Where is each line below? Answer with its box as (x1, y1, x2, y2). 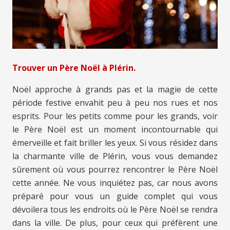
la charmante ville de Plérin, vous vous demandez (12, 150, 218, 162)
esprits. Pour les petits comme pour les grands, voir (12, 110, 218, 122)
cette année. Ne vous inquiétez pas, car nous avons (12, 177, 218, 189)
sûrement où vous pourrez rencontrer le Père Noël (12, 164, 218, 176)
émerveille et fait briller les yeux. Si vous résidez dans (12, 137, 218, 149)
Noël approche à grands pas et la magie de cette (12, 84, 218, 95)
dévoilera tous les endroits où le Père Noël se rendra (12, 204, 218, 216)
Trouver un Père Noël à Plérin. (12, 62, 136, 74)
